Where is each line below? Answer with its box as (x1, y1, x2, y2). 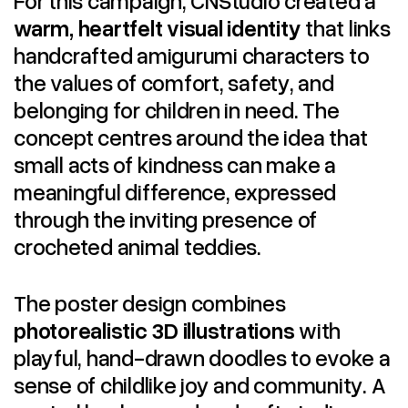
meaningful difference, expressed (14, 177, 337, 205)
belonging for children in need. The (14, 95, 340, 123)
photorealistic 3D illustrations (14, 315, 295, 343)
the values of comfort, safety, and (14, 67, 334, 96)
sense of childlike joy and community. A (14, 370, 386, 398)
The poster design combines (14, 288, 286, 316)
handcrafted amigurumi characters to (14, 40, 370, 68)
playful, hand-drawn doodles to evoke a (14, 342, 391, 371)
